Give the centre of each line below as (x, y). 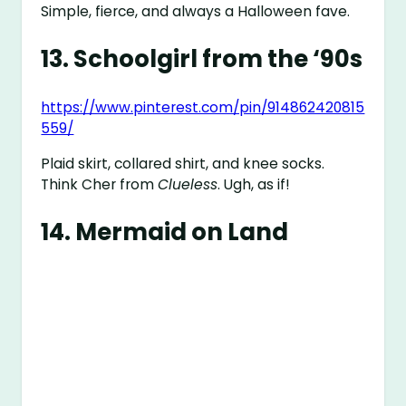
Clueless (188, 184)
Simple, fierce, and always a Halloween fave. (196, 12)
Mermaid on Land (182, 232)
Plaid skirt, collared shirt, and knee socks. (183, 163)
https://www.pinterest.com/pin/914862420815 (203, 108)
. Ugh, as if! (254, 184)
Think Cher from (100, 184)
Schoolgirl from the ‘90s (218, 59)
